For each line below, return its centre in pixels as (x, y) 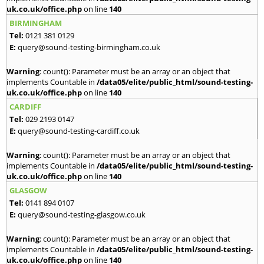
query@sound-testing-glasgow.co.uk (82, 214)
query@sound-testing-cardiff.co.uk (79, 131)
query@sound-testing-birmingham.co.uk (89, 47)
